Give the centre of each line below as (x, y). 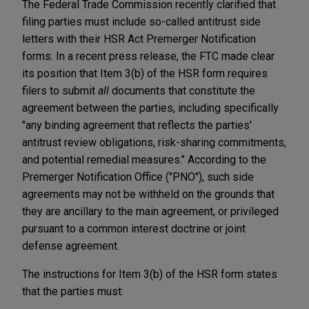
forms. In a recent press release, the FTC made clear (148, 56)
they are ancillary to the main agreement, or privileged (150, 211)
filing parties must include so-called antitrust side (141, 21)
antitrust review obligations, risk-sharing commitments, (154, 142)
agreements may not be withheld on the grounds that (148, 194)
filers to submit (60, 90)
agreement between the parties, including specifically (150, 108)
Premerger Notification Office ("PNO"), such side (138, 177)
